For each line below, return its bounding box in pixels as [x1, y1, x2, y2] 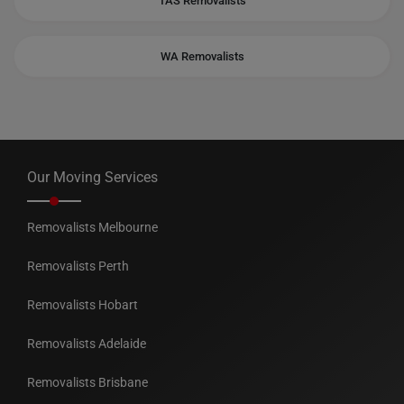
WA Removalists [160, 50, 244, 63]
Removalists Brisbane [27, 375, 148, 390]
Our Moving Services [27, 169, 158, 186]
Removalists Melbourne [27, 220, 158, 234]
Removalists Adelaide [27, 336, 146, 351]
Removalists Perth [27, 259, 129, 273]
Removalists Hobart [27, 298, 138, 312]
